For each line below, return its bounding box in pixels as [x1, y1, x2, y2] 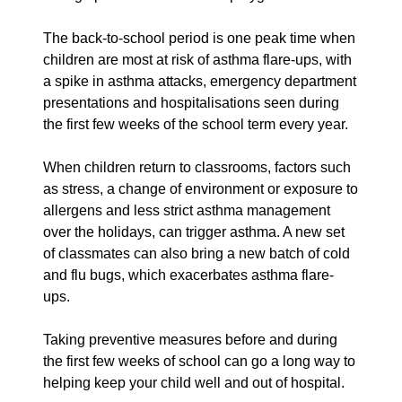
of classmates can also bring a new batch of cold [43, 246, 350, 262]
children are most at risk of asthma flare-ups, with [43, 52, 352, 68]
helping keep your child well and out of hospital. [43, 375, 345, 391]
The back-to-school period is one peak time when [43, 31, 355, 47]
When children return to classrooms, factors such [43, 160, 351, 176]
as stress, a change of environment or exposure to [43, 181, 358, 197]
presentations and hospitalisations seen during [43, 95, 339, 111]
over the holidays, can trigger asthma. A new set [43, 224, 345, 240]
